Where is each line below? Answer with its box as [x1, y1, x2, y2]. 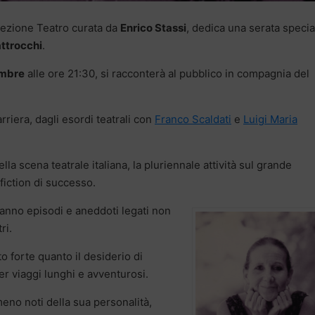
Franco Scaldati [155, 112, 231, 127]
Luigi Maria [243, 112, 297, 127]
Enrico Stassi [120, 21, 186, 35]
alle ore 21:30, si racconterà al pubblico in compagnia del [25, 67, 309, 81]
